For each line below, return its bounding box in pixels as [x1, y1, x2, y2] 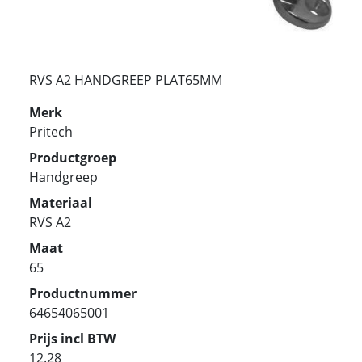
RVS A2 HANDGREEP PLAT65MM [29, 70, 222, 89]
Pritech [29, 122, 73, 141]
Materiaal [29, 193, 92, 212]
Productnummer [29, 284, 137, 302]
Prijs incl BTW [29, 329, 116, 347]
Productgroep [29, 148, 116, 166]
